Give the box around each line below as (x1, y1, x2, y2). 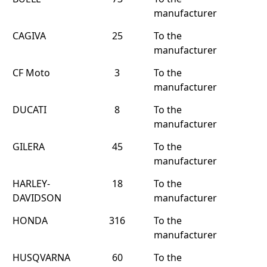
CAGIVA (13, 29, 46, 42)
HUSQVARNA (13, 251, 70, 264)
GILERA (13, 140, 45, 153)
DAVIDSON (13, 191, 61, 204)
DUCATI (13, 103, 46, 116)
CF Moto (13, 66, 50, 79)
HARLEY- (13, 177, 50, 190)
